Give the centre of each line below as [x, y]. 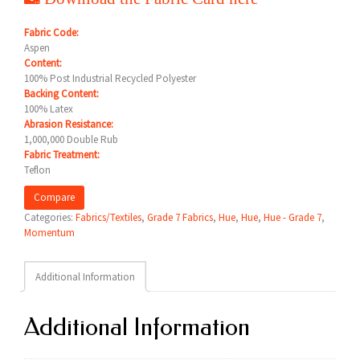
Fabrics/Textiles [108, 217]
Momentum [49, 233]
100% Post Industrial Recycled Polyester [110, 78]
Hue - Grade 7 [292, 217]
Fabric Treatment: [62, 155]
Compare [54, 197]
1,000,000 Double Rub [71, 139]
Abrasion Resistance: [69, 124]
